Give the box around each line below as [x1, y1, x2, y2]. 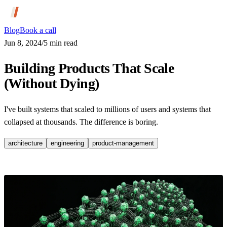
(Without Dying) [4, 75, 99, 92]
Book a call [20, 26, 56, 34]
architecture [8, 139, 43, 147]
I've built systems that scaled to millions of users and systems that [4, 105, 211, 114]
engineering [51, 139, 84, 147]
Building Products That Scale [4, 60, 174, 77]
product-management [92, 139, 154, 147]
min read [48, 39, 78, 47]
